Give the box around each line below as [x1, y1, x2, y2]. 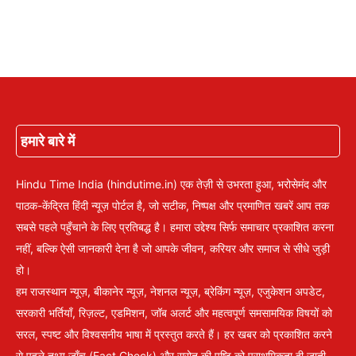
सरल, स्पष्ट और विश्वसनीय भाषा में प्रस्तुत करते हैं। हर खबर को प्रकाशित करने [16, 327, 332, 341]
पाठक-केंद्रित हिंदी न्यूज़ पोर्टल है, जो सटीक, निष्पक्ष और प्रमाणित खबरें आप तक [16, 198, 329, 212]
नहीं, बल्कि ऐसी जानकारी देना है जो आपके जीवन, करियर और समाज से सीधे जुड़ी [16, 241, 330, 255]
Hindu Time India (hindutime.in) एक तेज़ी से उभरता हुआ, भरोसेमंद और [16, 176, 327, 191]
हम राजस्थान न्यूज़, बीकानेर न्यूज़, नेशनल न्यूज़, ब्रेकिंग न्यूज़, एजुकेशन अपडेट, [16, 284, 325, 298]
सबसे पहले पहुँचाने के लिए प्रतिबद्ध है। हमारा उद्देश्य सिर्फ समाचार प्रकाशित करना [16, 219, 334, 234]
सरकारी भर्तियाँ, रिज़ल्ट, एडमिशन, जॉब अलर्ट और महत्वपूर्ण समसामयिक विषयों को [16, 305, 332, 319]
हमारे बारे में [21, 132, 75, 149]
